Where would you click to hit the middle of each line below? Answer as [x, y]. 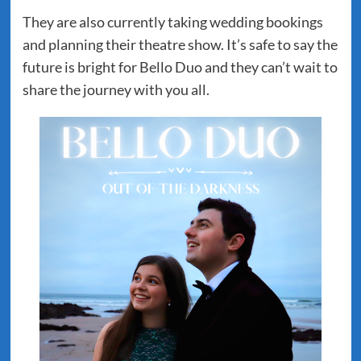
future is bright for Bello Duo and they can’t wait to [180, 67]
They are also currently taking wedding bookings [172, 22]
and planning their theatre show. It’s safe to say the [180, 44]
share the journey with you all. [116, 89]
